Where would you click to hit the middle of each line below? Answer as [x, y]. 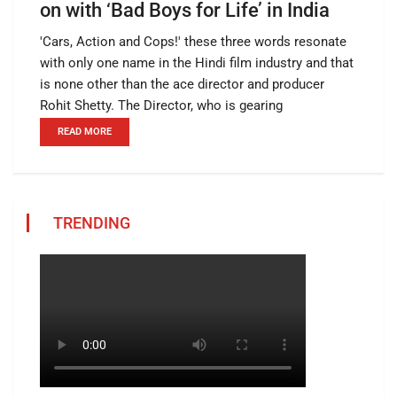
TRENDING [92, 223]
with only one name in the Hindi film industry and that [197, 63]
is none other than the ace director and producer [182, 85]
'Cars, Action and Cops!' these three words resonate [193, 42]
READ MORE [85, 132]
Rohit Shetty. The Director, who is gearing [161, 106]
